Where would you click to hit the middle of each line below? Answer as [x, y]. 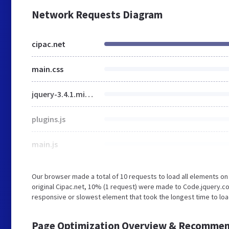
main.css [48, 69]
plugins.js [49, 119]
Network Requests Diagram [97, 15]
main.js [45, 144]
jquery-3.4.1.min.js [89, 94]
